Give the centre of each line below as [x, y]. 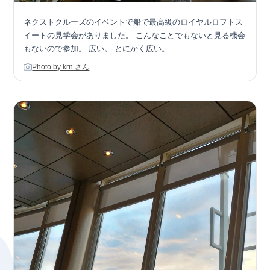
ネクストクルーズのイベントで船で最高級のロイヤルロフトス [133, 22]
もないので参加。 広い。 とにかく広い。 [97, 49]
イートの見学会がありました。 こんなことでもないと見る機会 [135, 36]
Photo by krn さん [61, 67]
